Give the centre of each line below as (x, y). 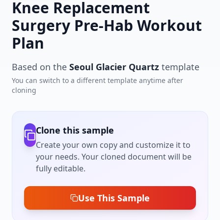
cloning (24, 90)
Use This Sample (114, 198)
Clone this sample (75, 130)
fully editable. (61, 169)
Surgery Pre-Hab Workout (107, 26)
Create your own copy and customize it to (113, 145)
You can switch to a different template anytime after (97, 81)
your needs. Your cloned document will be (114, 157)
